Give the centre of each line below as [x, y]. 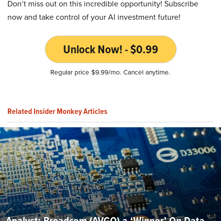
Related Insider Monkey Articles [57, 111]
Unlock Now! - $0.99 [110, 49]
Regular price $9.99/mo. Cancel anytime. [110, 72]
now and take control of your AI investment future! [94, 17]
